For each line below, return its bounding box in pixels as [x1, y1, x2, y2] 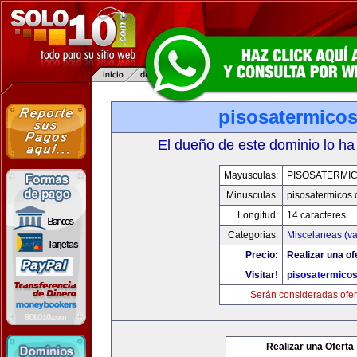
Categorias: [228, 229, 278, 241]
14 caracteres [287, 210, 346, 221]
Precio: [245, 249, 278, 261]
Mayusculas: [224, 170, 278, 181]
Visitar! [245, 269, 278, 280]
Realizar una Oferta [266, 341, 354, 352]
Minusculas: [226, 190, 278, 201]
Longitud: [237, 210, 278, 221]
